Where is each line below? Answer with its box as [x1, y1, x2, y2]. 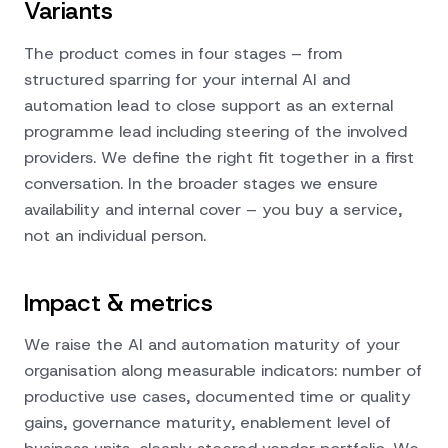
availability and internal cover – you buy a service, [24, 197, 402, 220]
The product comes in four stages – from [24, 41, 343, 64]
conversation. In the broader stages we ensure [24, 171, 378, 194]
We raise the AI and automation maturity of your [24, 333, 400, 356]
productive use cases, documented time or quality [24, 385, 411, 408]
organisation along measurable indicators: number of [24, 359, 422, 382]
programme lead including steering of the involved [24, 119, 407, 142]
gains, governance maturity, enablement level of [24, 411, 391, 434]
